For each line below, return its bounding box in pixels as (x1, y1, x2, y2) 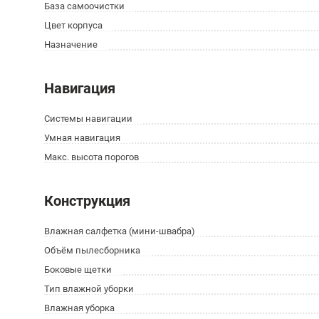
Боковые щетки (44, 264, 112, 275)
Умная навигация (44, 132, 120, 143)
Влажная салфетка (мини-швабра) (44, 226, 195, 236)
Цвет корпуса (44, 20, 103, 31)
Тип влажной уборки (44, 283, 134, 294)
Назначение (44, 39, 98, 50)
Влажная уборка (44, 303, 115, 313)
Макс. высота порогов (44, 152, 139, 162)
